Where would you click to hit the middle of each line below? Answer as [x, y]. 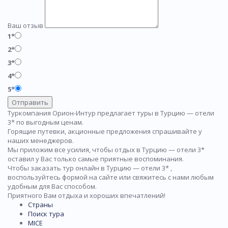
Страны [40, 205]
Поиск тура [46, 214]
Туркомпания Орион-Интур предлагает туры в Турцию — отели [111, 113]
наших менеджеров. [41, 141]
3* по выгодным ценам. [46, 122]
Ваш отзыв [25, 26]
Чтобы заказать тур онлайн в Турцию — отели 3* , [90, 168]
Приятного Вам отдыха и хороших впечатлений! [87, 196]
